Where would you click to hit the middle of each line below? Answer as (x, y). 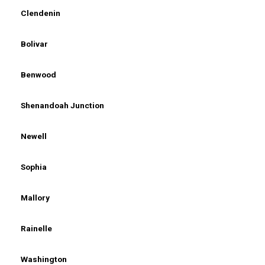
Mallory (35, 197)
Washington (44, 259)
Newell (34, 136)
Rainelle (36, 228)
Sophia (34, 167)
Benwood (38, 74)
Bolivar (34, 43)
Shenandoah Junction (62, 105)
